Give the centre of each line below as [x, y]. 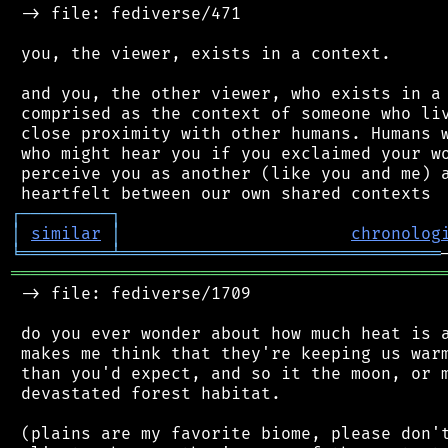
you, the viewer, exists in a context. [201, 53]
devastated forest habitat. [146, 393]
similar [66, 233]
